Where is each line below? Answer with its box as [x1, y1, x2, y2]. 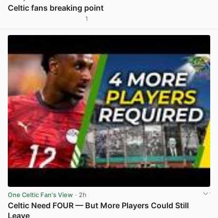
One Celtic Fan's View [8, 191, 73, 199]
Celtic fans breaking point [8, 2, 104, 13]
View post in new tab [147, 18, 209, 26]
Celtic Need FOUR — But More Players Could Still [8, 200, 189, 210]
